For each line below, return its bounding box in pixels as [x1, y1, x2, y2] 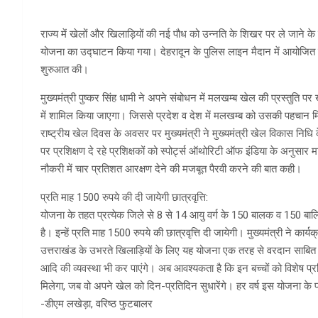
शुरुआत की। [40, 62, 89, 76]
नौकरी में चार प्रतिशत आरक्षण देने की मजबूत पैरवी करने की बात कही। [40, 162, 302, 175]
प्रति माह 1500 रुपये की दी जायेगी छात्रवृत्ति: [40, 190, 208, 204]
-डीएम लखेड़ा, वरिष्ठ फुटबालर [40, 297, 153, 310]
